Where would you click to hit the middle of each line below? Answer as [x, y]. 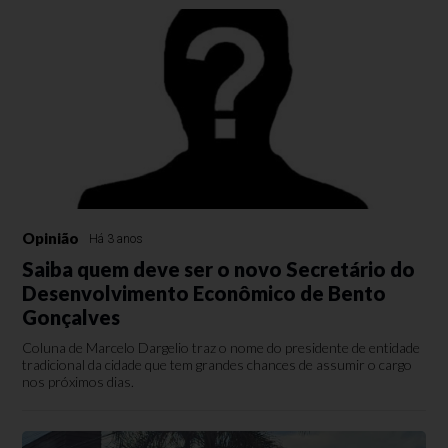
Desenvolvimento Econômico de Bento [204, 293]
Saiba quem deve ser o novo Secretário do [219, 269]
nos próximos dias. [78, 381]
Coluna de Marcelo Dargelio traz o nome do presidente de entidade [221, 347]
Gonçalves [71, 317]
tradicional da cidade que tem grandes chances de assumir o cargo [217, 364]
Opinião [51, 238]
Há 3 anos [116, 239]
